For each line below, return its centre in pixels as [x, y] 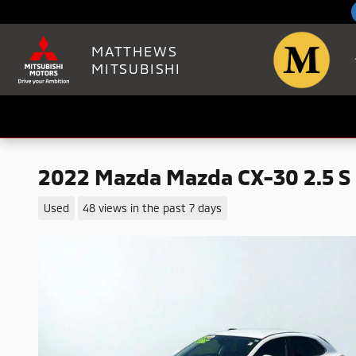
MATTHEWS [135, 51]
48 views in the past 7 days [153, 207]
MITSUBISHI [137, 68]
